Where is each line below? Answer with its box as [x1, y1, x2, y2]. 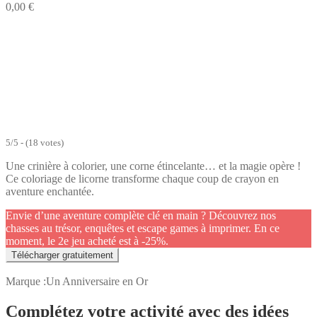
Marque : [6, 275, 46, 287]
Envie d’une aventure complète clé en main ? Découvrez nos [6, 209, 276, 221]
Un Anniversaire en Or [46, 275, 148, 287]
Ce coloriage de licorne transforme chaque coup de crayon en [6, 172, 279, 185]
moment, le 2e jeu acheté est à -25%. [6, 234, 168, 247]
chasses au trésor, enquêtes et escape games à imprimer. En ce [6, 221, 279, 234]
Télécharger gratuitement [11, 249, 113, 260]
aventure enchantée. [6, 185, 94, 197]
